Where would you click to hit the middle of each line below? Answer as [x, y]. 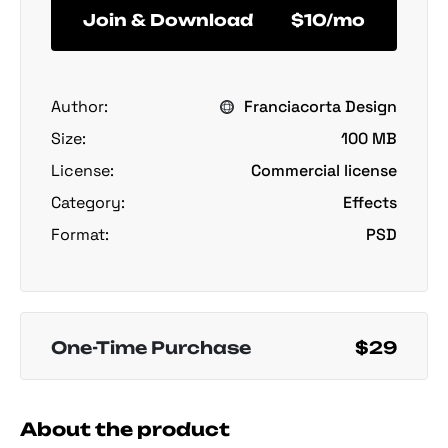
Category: [88, 202]
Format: [80, 234]
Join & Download [168, 20]
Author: [79, 106]
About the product [125, 428]
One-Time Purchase [151, 347]
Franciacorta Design [320, 106]
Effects [370, 202]
